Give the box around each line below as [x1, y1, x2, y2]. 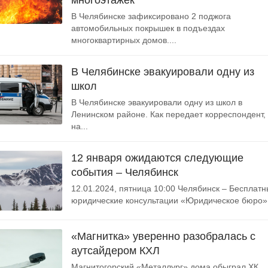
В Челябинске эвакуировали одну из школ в [71, 98, 242, 107]
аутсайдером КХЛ [71, 245, 160, 257]
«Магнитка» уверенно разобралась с [71, 230, 255, 242]
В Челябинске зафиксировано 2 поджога [71, 11, 231, 21]
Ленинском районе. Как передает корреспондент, [71, 109, 266, 119]
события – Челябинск [71, 166, 178, 178]
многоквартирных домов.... [71, 35, 176, 45]
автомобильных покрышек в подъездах [71, 23, 225, 33]
